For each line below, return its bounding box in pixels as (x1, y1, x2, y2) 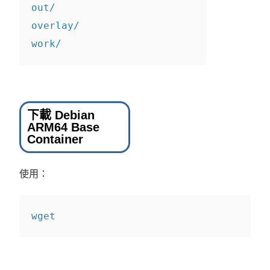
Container (27, 133, 84, 146)
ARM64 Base (27, 121, 100, 134)
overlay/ (31, 20, 80, 32)
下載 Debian (27, 108, 95, 122)
